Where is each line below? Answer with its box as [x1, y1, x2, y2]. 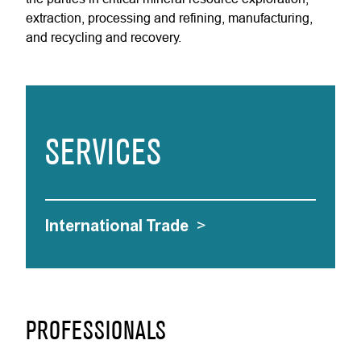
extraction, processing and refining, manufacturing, [26, 10, 313, 25]
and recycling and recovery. [26, 30, 181, 44]
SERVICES [45, 139, 161, 171]
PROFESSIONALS [26, 321, 166, 344]
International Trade [45, 216, 189, 235]
